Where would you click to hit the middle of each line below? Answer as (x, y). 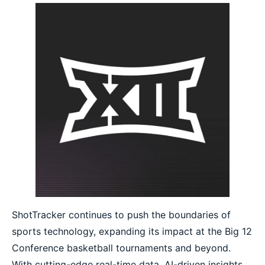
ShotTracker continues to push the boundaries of (121, 215)
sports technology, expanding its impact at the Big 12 (132, 232)
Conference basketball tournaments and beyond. (121, 248)
